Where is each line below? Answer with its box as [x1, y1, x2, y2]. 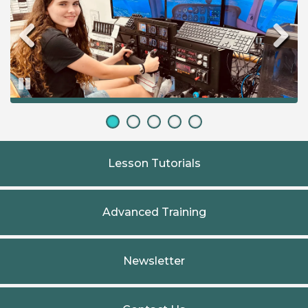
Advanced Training [102, 205, 206, 219]
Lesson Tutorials [107, 156, 201, 170]
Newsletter [123, 254, 185, 267]
